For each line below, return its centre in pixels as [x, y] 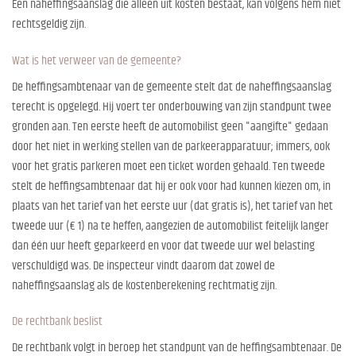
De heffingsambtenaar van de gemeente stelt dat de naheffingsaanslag [172, 87]
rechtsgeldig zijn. [49, 24]
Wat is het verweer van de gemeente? [97, 60]
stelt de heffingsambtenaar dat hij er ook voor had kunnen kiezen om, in [171, 186]
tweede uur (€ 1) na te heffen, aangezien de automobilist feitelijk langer [170, 226]
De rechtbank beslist [57, 322]
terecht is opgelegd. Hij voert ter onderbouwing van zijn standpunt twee [172, 106]
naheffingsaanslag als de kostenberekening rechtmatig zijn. [144, 285]
